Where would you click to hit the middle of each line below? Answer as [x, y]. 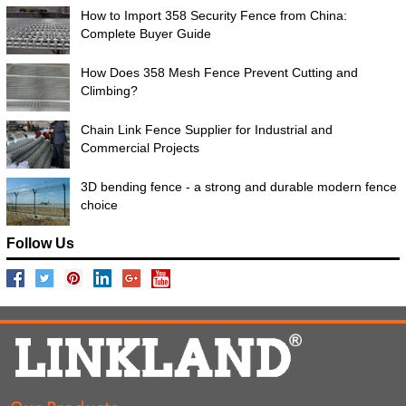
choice [99, 205]
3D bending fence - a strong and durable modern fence [238, 187]
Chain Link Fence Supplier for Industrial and [206, 130]
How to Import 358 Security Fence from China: [213, 16]
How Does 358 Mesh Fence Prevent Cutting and [219, 73]
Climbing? [109, 91]
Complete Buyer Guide [145, 34]
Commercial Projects [140, 148]
